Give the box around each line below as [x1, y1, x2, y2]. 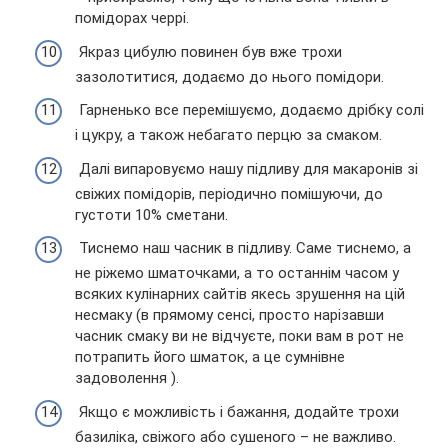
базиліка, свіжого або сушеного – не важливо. [75, 427, 396, 446]
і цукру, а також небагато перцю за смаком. [75, 126, 382, 145]
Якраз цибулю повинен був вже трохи [75, 42, 342, 61]
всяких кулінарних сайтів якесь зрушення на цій [75, 285, 405, 304]
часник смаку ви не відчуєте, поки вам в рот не [75, 327, 404, 346]
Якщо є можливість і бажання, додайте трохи [75, 402, 399, 421]
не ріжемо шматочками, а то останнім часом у [75, 264, 399, 283]
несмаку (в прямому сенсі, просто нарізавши [75, 306, 384, 325]
